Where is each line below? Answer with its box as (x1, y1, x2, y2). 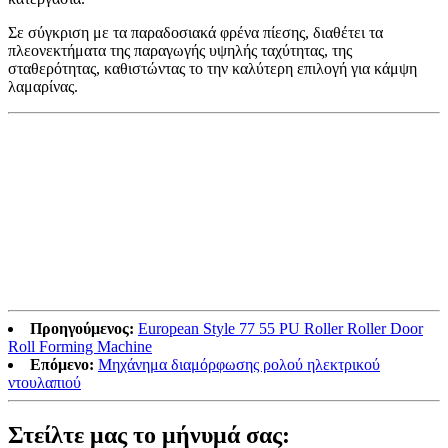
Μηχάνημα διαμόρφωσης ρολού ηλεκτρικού (98, 356, 380, 374)
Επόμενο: (30, 356, 94, 374)
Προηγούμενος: (30, 320, 134, 338)
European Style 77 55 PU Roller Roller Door (138, 320, 423, 338)
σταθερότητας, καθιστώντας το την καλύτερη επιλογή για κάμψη (8, 60, 417, 78)
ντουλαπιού (8, 374, 81, 392)
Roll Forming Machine (8, 338, 152, 356)
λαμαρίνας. (8, 78, 78, 96)
